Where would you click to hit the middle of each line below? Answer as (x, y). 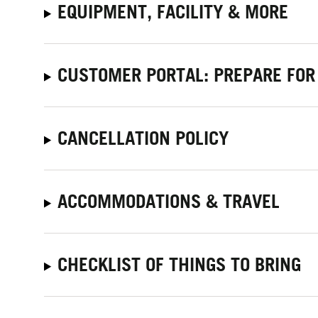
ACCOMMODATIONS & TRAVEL (169, 201)
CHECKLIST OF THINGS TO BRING (180, 264)
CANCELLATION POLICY (143, 138)
